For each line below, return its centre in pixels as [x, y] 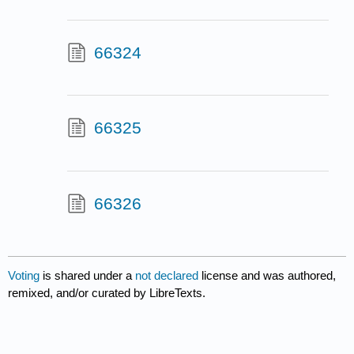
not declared [169, 275]
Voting [24, 275]
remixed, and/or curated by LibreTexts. [107, 292]
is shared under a [88, 275]
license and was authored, [269, 275]
